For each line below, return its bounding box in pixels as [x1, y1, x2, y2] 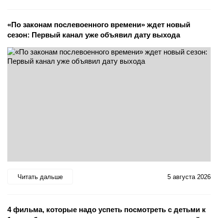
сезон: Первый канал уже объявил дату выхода [7, 31, 180, 39]
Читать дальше [18, 173, 63, 181]
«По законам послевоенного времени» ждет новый [7, 20, 190, 29]
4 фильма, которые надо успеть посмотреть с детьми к [7, 205, 206, 214]
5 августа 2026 [167, 173, 211, 181]
